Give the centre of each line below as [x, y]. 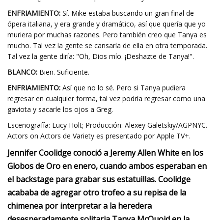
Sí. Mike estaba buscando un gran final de [127, 13]
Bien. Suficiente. [63, 72]
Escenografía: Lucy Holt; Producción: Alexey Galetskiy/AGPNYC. [107, 125]
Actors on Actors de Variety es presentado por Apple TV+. [99, 136]
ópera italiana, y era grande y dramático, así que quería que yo [107, 24]
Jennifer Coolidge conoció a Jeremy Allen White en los [105, 153]
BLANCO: [22, 72]
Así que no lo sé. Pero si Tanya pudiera [123, 88]
